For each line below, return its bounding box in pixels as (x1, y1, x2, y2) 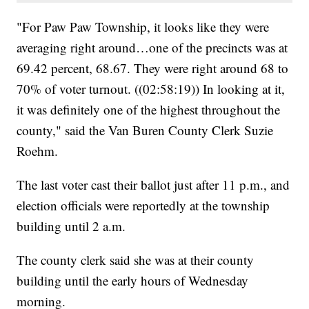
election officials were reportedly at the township (17, 196, 270, 214)
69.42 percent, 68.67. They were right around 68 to (17, 59, 289, 77)
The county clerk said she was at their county (17, 250, 255, 268)
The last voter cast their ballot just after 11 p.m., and (17, 175, 290, 193)
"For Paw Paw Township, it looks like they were (17, 17, 270, 35)
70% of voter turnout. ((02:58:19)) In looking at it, (17, 79, 286, 97)
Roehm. (17, 141, 59, 159)
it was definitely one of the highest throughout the (17, 100, 281, 118)
